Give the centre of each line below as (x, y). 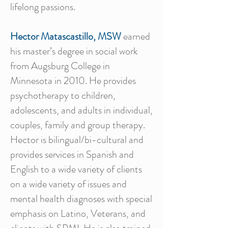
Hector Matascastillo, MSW (66, 36)
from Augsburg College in (60, 66)
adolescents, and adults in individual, (81, 110)
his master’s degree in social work (74, 51)
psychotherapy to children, (63, 95)
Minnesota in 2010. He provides (73, 81)
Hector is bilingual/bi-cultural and (77, 140)
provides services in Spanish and (72, 154)
